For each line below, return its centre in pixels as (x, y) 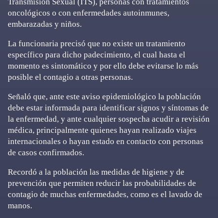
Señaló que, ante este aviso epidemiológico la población (104, 97)
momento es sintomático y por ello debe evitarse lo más (103, 66)
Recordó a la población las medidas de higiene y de (96, 172)
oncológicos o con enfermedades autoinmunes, (89, 13)
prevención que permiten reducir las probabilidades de (102, 183)
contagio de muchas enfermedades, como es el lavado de (105, 195)
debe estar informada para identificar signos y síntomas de (108, 108)
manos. (20, 206)
